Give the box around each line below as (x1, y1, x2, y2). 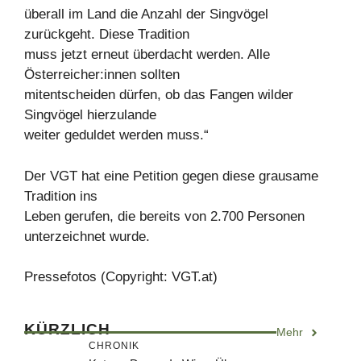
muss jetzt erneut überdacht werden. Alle (24, 47, 270, 62)
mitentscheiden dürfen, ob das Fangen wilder (24, 87, 293, 102)
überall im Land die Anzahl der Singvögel (24, 6, 268, 22)
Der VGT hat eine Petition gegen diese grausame (24, 168, 318, 184)
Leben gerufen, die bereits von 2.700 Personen (24, 208, 305, 224)
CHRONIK (89, 340, 139, 351)
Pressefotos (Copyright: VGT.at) (24, 269, 218, 284)
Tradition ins (24, 188, 98, 204)
